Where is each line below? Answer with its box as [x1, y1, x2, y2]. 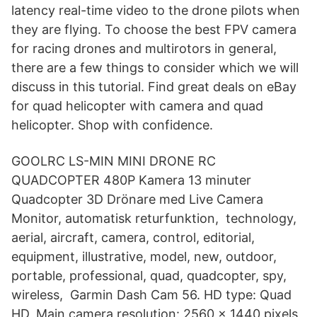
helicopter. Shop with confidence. [11, 117, 213, 132]
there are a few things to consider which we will [11, 60, 299, 75]
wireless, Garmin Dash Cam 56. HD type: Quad [11, 287, 292, 302]
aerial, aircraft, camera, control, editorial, [11, 230, 255, 245]
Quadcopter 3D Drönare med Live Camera [11, 192, 263, 207]
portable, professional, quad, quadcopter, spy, [11, 268, 287, 283]
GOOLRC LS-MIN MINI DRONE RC [11, 154, 216, 168]
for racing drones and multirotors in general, [11, 41, 277, 56]
